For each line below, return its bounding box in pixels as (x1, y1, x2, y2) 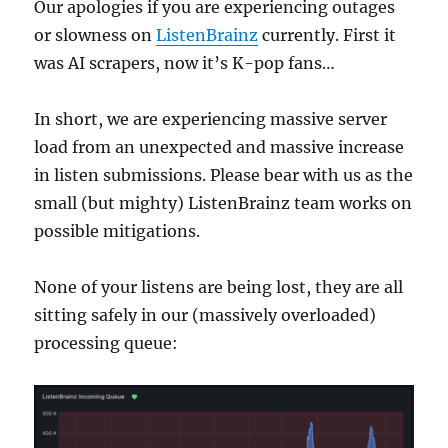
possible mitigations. (34, 220, 201, 241)
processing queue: (34, 332, 179, 353)
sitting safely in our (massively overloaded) (34, 304, 377, 325)
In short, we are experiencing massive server (34, 108, 388, 129)
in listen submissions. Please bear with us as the (34, 164, 414, 185)
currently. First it (258, 24, 397, 45)
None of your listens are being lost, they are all (34, 276, 404, 297)
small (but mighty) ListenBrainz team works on (34, 192, 413, 213)
